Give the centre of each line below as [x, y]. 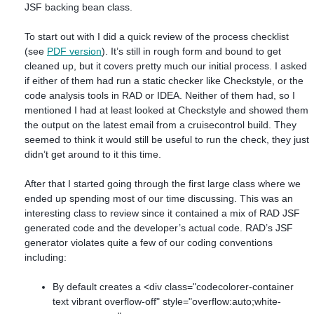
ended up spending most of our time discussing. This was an [159, 198]
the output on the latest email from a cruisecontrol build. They [161, 124]
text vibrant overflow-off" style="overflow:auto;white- [167, 301]
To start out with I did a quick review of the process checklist [157, 36]
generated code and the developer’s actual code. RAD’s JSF [159, 227]
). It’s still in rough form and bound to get [191, 51]
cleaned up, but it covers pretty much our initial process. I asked [166, 66]
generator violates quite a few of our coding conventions [149, 242]
